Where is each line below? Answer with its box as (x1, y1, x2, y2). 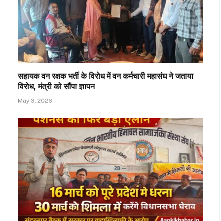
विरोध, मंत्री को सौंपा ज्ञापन (18, 81, 95, 91)
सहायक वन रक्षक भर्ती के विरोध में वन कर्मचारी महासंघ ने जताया (18, 71, 193, 81)
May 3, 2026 (18, 97, 52, 104)
